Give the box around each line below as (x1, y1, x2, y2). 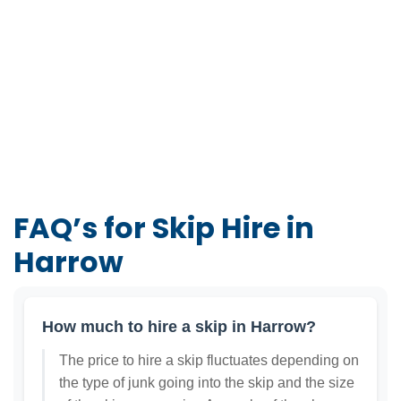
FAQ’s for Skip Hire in (13, 208, 314, 249)
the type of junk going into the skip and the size (59, 375, 354, 391)
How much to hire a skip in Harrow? (42, 318, 316, 337)
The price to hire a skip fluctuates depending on (59, 353, 359, 369)
